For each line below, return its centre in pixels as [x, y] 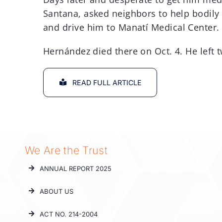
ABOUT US [57, 191]
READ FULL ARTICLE [107, 82]
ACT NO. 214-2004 [69, 214]
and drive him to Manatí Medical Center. [131, 27]
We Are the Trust [66, 150]
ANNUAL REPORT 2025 [76, 168]
